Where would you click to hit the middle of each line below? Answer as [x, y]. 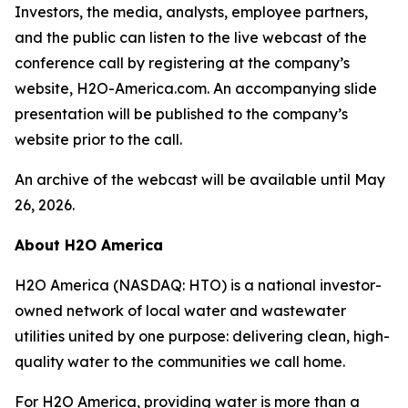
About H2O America [89, 245]
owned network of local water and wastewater [180, 311]
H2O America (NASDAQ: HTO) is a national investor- [198, 285]
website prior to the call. [98, 139]
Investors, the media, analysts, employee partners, [191, 12]
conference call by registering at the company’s [182, 63]
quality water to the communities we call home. [180, 362]
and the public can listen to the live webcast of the [191, 37]
